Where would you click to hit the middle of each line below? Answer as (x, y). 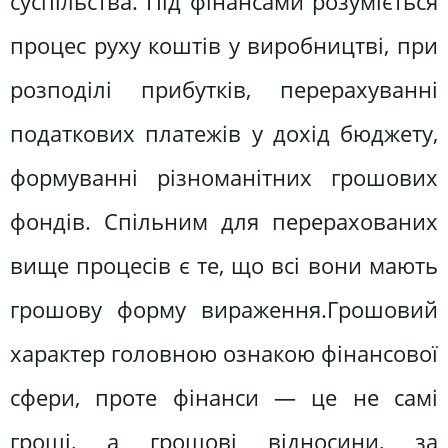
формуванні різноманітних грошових (224, 177)
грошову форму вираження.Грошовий (224, 309)
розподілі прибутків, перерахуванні (224, 89)
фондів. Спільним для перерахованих (224, 221)
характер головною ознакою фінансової (224, 353)
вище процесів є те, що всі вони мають (224, 265)
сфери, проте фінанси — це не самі (224, 397)
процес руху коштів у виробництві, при (224, 45)
